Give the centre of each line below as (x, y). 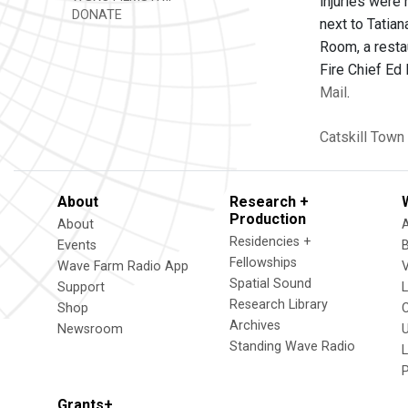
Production (268, 219)
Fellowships (263, 263)
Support (81, 287)
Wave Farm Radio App (123, 266)
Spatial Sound (270, 284)
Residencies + (270, 242)
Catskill (343, 137)
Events (77, 245)
